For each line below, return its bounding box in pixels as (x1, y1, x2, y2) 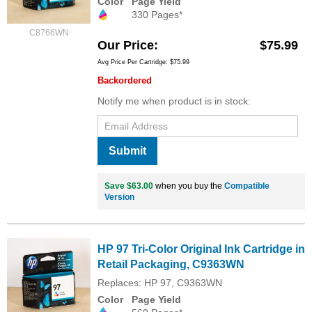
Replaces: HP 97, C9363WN (97, 277, 222, 289)
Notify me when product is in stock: (97, 95, 251, 107)
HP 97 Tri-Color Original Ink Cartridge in (97, 243, 305, 256)
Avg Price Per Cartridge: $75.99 (97, 58, 189, 66)
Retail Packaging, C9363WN (97, 258, 244, 271)
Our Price (97, 38, 154, 53)
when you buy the (153, 181, 224, 192)
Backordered (97, 75, 152, 86)
